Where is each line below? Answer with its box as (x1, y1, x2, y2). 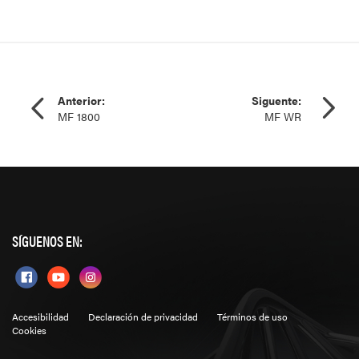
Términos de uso (217, 309, 288, 325)
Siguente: (252, 92, 301, 109)
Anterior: (58, 92, 105, 109)
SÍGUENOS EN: (12, 231, 83, 252)
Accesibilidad (12, 309, 69, 325)
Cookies (12, 323, 46, 338)
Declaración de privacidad (88, 309, 198, 325)
